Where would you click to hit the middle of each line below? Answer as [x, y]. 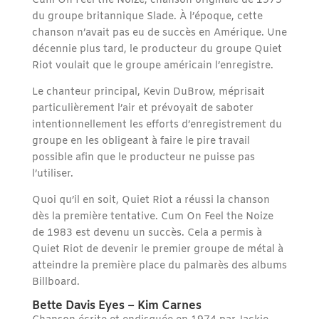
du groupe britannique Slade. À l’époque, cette [147, 17]
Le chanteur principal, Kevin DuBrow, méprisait [148, 93]
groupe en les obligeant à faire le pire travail [141, 142]
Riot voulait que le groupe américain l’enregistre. [154, 66]
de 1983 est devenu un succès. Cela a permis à [147, 234]
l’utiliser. [54, 174]
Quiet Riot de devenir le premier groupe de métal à [157, 250]
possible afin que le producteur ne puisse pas [143, 158]
